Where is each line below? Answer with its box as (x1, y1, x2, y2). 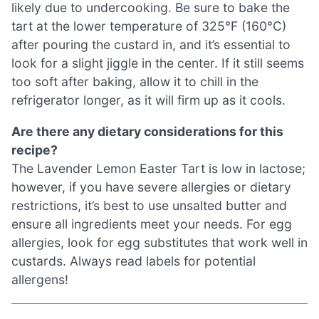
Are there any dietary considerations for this (11, 123, 283, 139)
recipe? (11, 142, 58, 157)
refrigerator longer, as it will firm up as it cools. (11, 93, 286, 108)
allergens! (11, 271, 68, 287)
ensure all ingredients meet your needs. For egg (11, 216, 292, 231)
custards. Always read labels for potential (11, 253, 256, 268)
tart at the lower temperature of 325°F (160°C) (11, 19, 286, 34)
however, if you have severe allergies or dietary (11, 179, 291, 194)
